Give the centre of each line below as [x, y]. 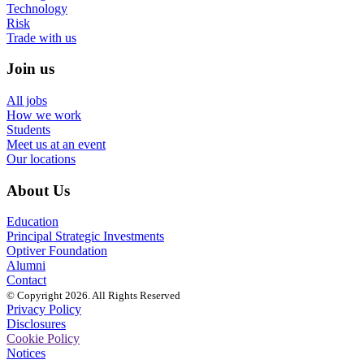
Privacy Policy [44, 310]
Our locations [41, 158]
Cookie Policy [43, 339]
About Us [38, 190]
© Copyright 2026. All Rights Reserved [93, 296]
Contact [26, 280]
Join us [30, 69]
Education [32, 222]
